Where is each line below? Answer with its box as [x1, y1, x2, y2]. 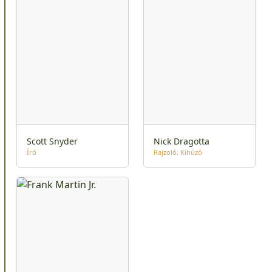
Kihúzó [180, 147, 202, 157]
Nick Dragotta [154, 135, 209, 147]
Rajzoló [154, 147, 177, 157]
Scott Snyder [27, 135, 78, 147]
